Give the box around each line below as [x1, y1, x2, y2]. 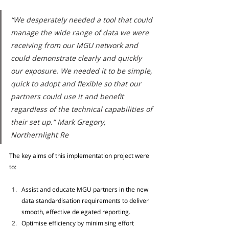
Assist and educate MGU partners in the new [21, 185, 150, 194]
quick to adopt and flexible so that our [11, 79, 143, 89]
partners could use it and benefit [11, 91, 126, 102]
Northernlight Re [11, 130, 68, 140]
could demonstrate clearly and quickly [11, 53, 144, 63]
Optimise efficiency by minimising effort [21, 219, 135, 228]
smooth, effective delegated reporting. [21, 208, 132, 217]
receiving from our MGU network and [11, 40, 140, 51]
